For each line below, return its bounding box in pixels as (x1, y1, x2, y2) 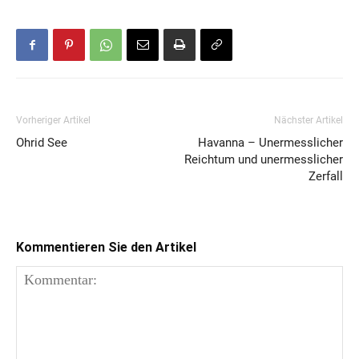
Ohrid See (16, 135, 67, 151)
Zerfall (309, 169, 343, 184)
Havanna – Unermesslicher (198, 135, 343, 151)
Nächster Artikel (274, 115, 343, 127)
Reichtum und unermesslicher (184, 152, 343, 167)
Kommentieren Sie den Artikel (16, 240, 196, 256)
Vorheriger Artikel (16, 115, 91, 127)
